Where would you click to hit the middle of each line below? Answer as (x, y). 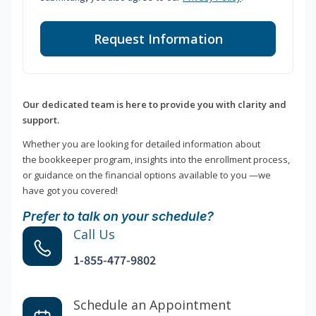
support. (41, 120)
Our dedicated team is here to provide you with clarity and (154, 105)
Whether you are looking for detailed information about (141, 144)
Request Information (158, 39)
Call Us (94, 235)
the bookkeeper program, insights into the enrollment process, (156, 160)
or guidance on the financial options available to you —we (147, 175)
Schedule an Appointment (152, 305)
